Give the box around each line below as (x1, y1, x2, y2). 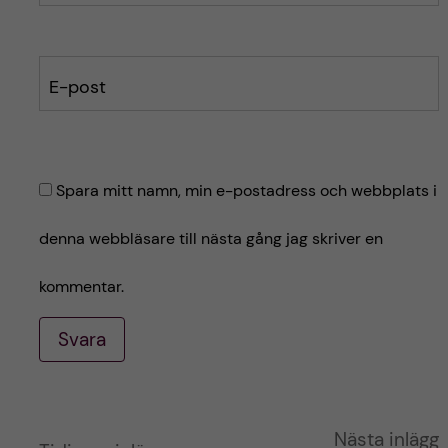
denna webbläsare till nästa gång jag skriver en (38, 228, 383, 250)
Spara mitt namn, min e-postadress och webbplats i (55, 180, 437, 202)
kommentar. (38, 276, 124, 298)
